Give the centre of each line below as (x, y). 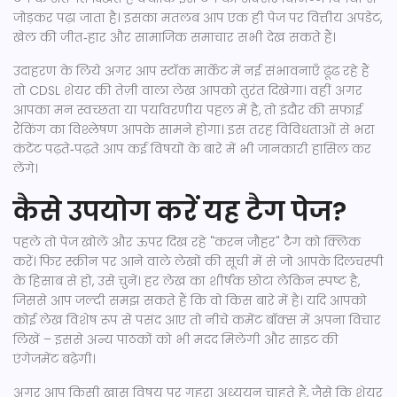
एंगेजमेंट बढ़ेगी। (54, 359)
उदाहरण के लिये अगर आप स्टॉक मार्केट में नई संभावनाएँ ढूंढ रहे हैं (191, 71)
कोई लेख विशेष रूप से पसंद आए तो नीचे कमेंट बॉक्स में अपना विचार (197, 320)
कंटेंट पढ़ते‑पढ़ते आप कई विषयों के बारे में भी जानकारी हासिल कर (192, 149)
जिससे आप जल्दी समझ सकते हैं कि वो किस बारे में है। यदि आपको (190, 300)
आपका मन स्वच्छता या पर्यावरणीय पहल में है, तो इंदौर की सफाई (188, 110)
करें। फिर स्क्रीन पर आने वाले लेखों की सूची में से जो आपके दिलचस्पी (198, 261)
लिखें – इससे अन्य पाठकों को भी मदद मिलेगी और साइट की (176, 339)
